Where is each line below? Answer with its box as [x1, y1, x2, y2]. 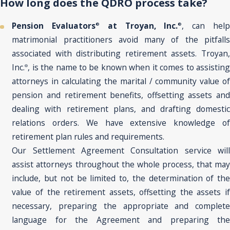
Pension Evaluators [12, 20, 96, 31]
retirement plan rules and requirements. [12, 130, 167, 142]
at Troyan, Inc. [100, 20, 178, 31]
